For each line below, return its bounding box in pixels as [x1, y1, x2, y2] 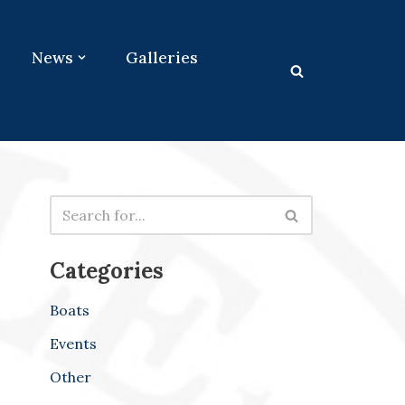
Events [50, 334, 97, 353]
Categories [50, 257, 164, 286]
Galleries [125, 47, 198, 69]
